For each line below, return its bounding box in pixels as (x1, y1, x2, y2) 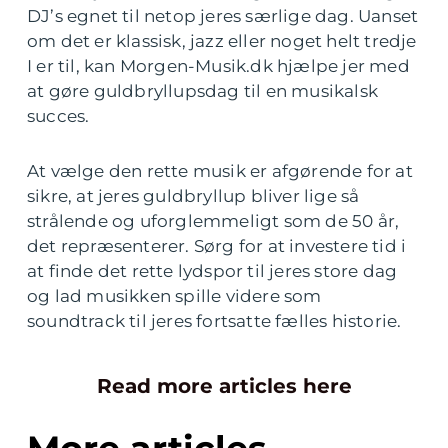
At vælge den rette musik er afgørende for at (27, 160, 413, 181)
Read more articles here (96, 373, 352, 398)
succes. (27, 105, 90, 126)
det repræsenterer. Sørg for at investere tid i (27, 235, 407, 256)
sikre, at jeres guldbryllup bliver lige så (27, 185, 360, 206)
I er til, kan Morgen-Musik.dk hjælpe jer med (27, 55, 410, 76)
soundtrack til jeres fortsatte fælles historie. (27, 310, 402, 331)
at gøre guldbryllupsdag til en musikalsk (27, 80, 379, 101)
